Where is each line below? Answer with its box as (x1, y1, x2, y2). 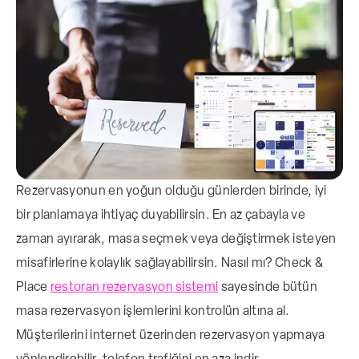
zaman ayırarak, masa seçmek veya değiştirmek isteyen (16, 233, 337, 247)
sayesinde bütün (218, 281, 318, 295)
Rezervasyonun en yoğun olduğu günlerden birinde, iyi (16, 185, 327, 199)
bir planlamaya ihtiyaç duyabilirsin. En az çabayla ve (16, 209, 305, 223)
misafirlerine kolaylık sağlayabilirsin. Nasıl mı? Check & (16, 257, 324, 271)
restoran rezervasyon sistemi (50, 281, 219, 295)
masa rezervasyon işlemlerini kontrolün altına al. (16, 305, 290, 319)
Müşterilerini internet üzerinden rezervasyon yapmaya (16, 329, 325, 343)
